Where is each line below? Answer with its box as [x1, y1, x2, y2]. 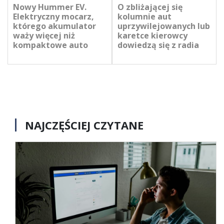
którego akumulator [13, 20, 96, 32]
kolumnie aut [117, 11, 171, 22]
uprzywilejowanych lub [117, 20, 210, 32]
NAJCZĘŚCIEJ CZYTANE [25, 117, 143, 133]
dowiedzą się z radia [117, 39, 199, 51]
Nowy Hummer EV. [13, 1, 86, 13]
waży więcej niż [13, 30, 75, 41]
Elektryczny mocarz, [13, 11, 94, 22]
